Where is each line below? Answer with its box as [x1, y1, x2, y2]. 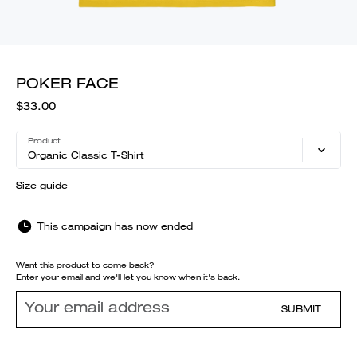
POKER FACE [16, 74, 119, 92]
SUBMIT [281, 302, 321, 316]
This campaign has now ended [37, 219, 193, 233]
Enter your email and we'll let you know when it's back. [16, 272, 240, 282]
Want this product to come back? [16, 260, 155, 270]
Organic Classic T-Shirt [28, 148, 143, 162]
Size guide [16, 178, 68, 192]
